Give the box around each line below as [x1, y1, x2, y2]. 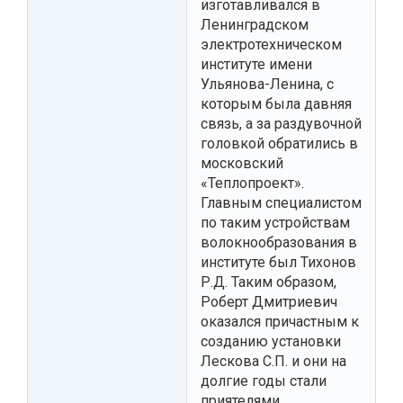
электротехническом [201, 35, 342, 53]
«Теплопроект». [201, 174, 304, 192]
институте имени [201, 55, 312, 73]
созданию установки [201, 332, 341, 350]
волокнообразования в [201, 233, 357, 251]
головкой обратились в [201, 134, 358, 152]
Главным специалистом [201, 193, 362, 211]
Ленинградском [201, 15, 309, 33]
